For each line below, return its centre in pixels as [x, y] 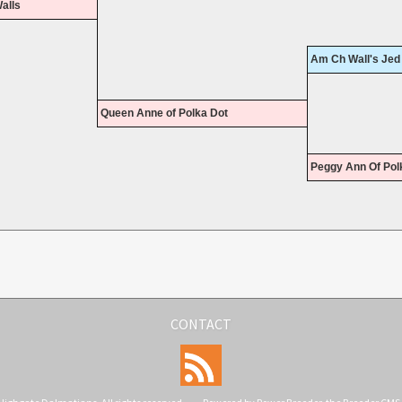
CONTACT [201, 324]
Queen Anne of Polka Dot [164, 114]
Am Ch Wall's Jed [355, 60]
